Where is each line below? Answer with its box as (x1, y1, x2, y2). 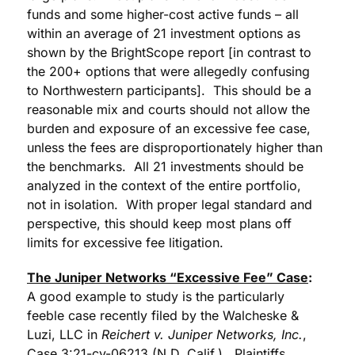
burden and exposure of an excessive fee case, (27, 120, 311, 137)
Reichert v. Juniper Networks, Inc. (101, 326, 303, 343)
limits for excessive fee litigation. (27, 235, 223, 251)
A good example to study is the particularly (27, 288, 284, 305)
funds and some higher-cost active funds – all (27, 6, 299, 23)
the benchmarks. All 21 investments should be (27, 158, 303, 175)
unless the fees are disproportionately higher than (27, 139, 323, 156)
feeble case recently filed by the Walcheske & (27, 307, 299, 324)
